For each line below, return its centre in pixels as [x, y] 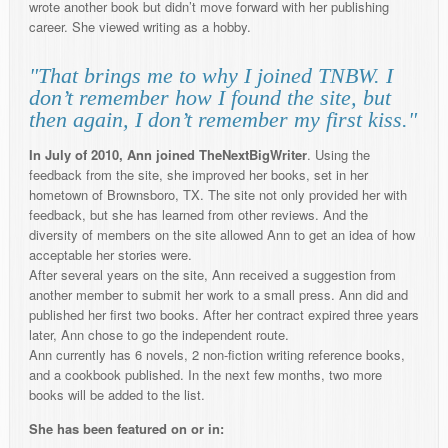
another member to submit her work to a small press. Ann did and [218, 295]
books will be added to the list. [117, 395]
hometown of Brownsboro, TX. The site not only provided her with [218, 195]
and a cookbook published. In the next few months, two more [205, 375]
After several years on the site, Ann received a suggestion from [212, 275]
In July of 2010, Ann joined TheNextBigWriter [168, 155]
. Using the [338, 155]
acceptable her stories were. [110, 255]
